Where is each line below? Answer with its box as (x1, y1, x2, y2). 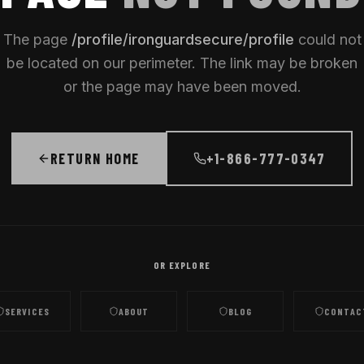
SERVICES (4, 305, 50, 317)
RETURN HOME (50, 149, 140, 167)
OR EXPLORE (154, 259, 210, 271)
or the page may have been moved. (63, 78, 301, 95)
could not (293, 31, 362, 48)
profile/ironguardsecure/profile (76, 31, 294, 48)
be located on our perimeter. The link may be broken (6, 54, 357, 71)
